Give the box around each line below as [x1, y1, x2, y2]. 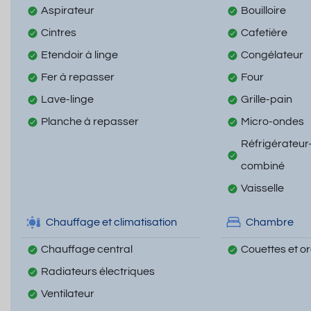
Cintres [41, 26, 76, 38]
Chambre [245, 217, 294, 228]
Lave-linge [41, 93, 94, 105]
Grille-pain [240, 93, 292, 105]
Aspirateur [41, 4, 94, 16]
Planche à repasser [41, 115, 139, 127]
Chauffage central [41, 243, 133, 255]
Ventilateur [41, 287, 94, 299]
